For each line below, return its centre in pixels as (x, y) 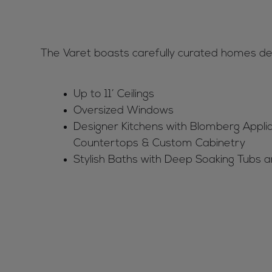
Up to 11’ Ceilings (114, 95)
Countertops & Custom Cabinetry (159, 144)
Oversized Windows (124, 111)
